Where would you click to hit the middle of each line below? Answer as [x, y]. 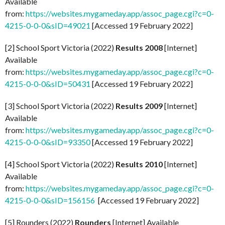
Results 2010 [139, 164]
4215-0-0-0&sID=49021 [48, 26]
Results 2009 [139, 106]
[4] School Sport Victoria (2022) [60, 164]
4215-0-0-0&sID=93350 [48, 142]
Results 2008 [139, 48]
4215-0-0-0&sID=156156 [50, 200]
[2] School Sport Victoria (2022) [60, 48]
